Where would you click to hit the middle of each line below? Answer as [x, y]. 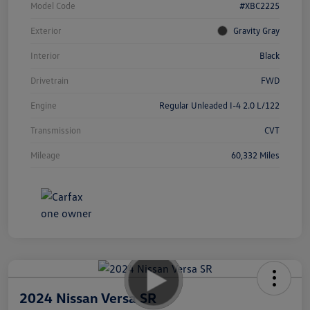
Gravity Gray [256, 30]
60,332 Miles [255, 155]
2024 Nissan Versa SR [88, 297]
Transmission [56, 130]
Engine [44, 105]
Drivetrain [49, 80]
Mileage [45, 155]
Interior [45, 55]
